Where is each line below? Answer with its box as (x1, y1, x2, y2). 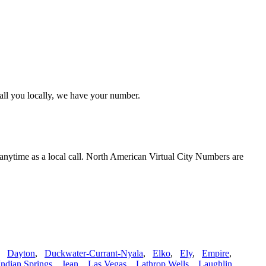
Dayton (7, 248, 35, 259)
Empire (202, 248, 229, 259)
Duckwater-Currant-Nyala (45, 248, 143, 259)
